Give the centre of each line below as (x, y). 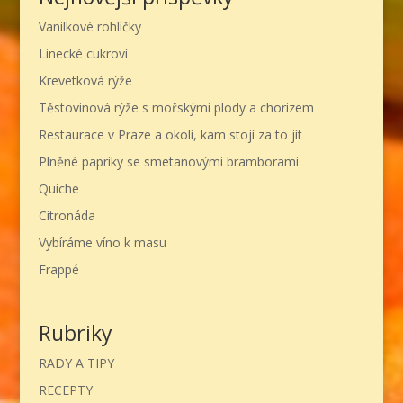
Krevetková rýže (85, 80)
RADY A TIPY (76, 363)
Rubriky (75, 333)
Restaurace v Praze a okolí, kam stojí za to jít (170, 134)
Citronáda (67, 215)
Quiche (58, 188)
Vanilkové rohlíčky (90, 26)
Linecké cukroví (83, 53)
